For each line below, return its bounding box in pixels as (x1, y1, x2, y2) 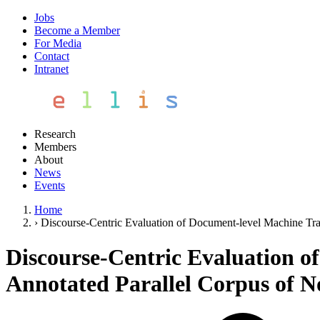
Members (34, 141, 76, 153)
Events (34, 179, 65, 191)
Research (34, 128, 76, 140)
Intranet (34, 63, 69, 75)
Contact (34, 50, 69, 62)
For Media (34, 37, 81, 49)
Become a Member (34, 24, 120, 36)
